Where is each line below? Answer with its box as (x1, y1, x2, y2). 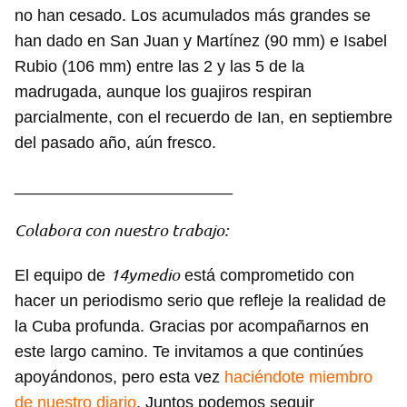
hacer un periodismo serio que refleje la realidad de (15, 292, 386, 311)
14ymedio (110, 265, 180, 284)
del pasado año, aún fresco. (15, 134, 216, 153)
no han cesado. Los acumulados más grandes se (15, 6, 371, 25)
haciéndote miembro (224, 368, 372, 387)
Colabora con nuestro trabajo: (15, 221, 228, 240)
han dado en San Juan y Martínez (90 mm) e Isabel (15, 32, 387, 51)
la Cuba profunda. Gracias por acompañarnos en (15, 317, 369, 336)
